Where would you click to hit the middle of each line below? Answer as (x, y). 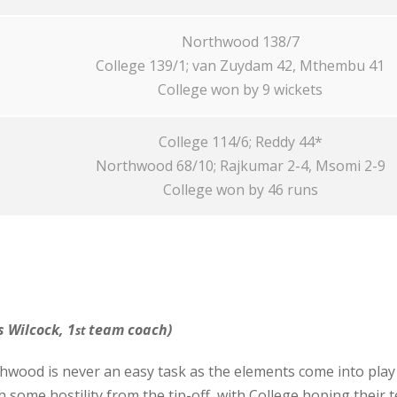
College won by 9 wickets (240, 90)
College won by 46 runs (240, 190)
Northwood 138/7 (240, 42)
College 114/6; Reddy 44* (240, 142)
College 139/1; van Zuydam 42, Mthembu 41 (240, 66)
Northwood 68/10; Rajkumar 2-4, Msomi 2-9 (240, 166)
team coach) (128, 330)
